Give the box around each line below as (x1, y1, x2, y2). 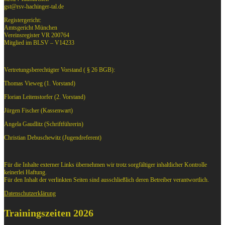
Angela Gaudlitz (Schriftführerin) (4, 121, 83, 128)
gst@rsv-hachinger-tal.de (4, 3, 64, 11)
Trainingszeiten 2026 (4, 207, 93, 219)
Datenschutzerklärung (4, 190, 56, 197)
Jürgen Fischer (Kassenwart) (4, 107, 73, 115)
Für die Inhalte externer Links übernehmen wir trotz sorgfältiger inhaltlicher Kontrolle (4, 161, 207, 169)
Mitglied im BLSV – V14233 (4, 39, 74, 47)
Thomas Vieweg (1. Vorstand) (4, 80, 75, 87)
